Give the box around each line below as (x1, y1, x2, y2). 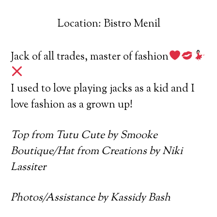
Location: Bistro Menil (57, 16, 160, 32)
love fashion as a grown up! (11, 97, 133, 113)
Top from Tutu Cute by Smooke (11, 127, 158, 143)
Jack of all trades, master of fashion (11, 49, 169, 65)
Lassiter (11, 159, 46, 175)
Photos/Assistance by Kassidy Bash (11, 190, 171, 206)
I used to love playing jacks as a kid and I (11, 81, 195, 97)
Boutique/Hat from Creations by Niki (11, 143, 183, 159)
